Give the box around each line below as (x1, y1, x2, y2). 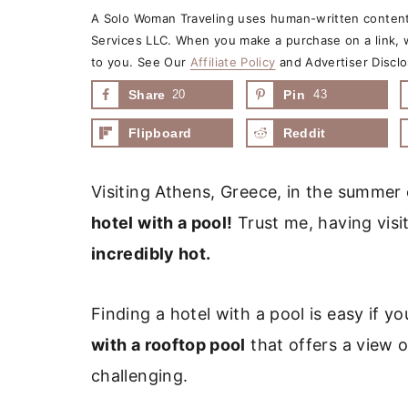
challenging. (91, 365, 189, 385)
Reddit (282, 126, 326, 140)
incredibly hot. (91, 243, 211, 263)
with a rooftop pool (91, 334, 246, 354)
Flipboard (128, 126, 192, 140)
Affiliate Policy (189, 55, 276, 69)
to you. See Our (91, 55, 190, 69)
